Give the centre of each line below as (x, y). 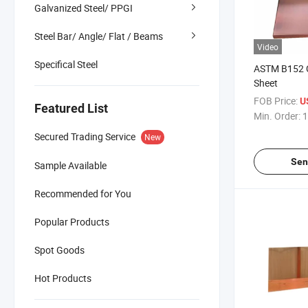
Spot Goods (59, 250)
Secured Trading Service (85, 136)
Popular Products (72, 221)
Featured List (71, 108)
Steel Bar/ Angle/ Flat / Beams (99, 36)
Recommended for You (83, 193)
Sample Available (70, 165)
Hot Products (63, 278)
